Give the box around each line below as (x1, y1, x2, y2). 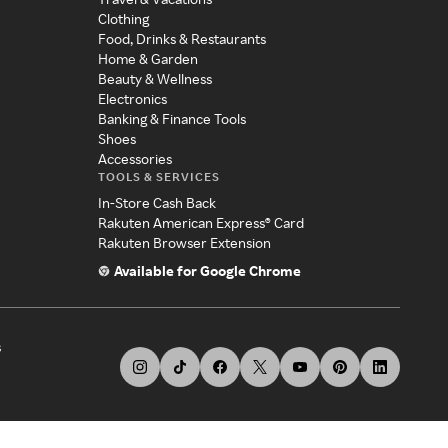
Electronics (97, 90, 167, 108)
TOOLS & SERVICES (97, 169, 220, 185)
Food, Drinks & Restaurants (97, 30, 266, 48)
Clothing (97, 10, 149, 28)
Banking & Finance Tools (97, 110, 246, 128)
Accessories (97, 150, 172, 168)
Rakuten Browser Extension (97, 234, 271, 252)
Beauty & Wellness (97, 70, 212, 88)
